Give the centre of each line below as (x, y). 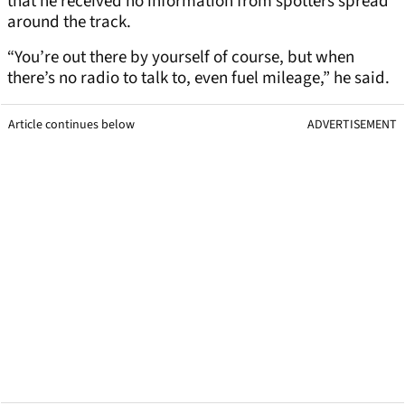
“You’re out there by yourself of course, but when (181, 58)
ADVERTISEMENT (352, 125)
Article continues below (71, 125)
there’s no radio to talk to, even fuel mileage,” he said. (198, 79)
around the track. (69, 23)
